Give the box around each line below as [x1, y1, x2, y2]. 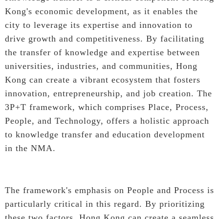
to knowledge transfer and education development [5, 129, 205, 139]
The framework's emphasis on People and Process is [5, 185, 214, 195]
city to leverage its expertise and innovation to [5, 20, 193, 30]
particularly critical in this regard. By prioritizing [5, 198, 205, 209]
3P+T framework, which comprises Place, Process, [5, 102, 209, 112]
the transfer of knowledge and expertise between [5, 47, 200, 57]
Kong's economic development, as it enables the [5, 6, 198, 16]
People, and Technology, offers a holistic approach [5, 115, 209, 126]
